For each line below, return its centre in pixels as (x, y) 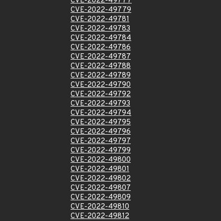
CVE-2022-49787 (101, 57)
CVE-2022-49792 (101, 94)
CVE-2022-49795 (101, 123)
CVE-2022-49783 (100, 29)
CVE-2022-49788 (101, 66)
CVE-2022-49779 (101, 10)
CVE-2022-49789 (101, 76)
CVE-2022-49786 (101, 48)
